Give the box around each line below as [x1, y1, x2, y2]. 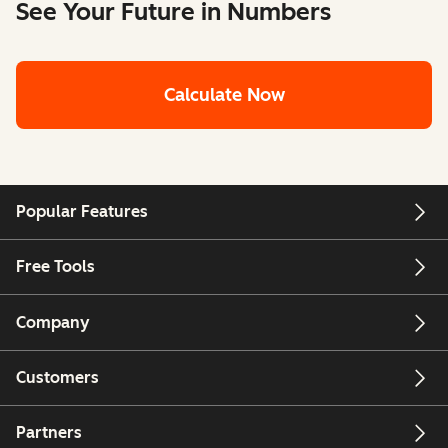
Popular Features [16, 201, 148, 221]
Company [16, 312, 90, 332]
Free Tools [16, 257, 95, 277]
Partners [16, 423, 82, 443]
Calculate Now [163, 83, 285, 106]
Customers [16, 367, 99, 387]
